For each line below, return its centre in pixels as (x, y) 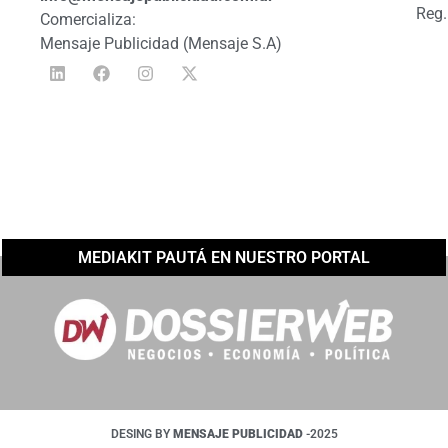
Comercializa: (88, 20)
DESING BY (141, 434)
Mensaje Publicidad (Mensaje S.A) (161, 44)
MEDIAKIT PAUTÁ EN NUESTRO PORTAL (224, 257)
